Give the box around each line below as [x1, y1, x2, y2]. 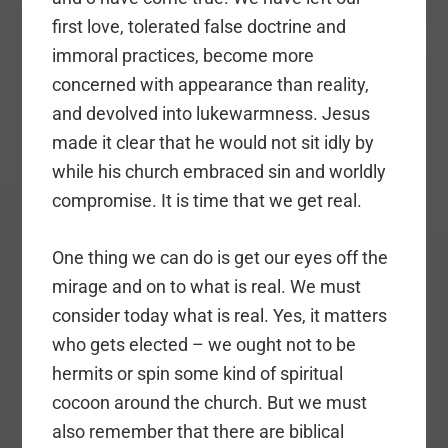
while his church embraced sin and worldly [52, 160, 387, 182]
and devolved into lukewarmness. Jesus [52, 102, 371, 124]
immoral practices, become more [52, 44, 315, 66]
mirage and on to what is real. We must [52, 275, 362, 297]
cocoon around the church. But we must [52, 391, 368, 413]
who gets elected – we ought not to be [52, 333, 357, 355]
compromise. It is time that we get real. [52, 189, 363, 211]
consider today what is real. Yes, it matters [52, 304, 388, 326]
